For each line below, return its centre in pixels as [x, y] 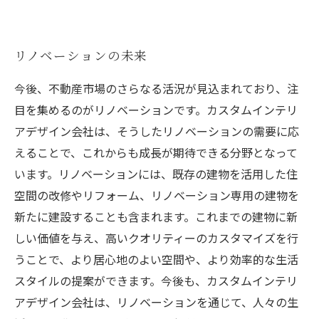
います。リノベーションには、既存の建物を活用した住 [156, 174]
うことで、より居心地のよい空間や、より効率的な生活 [156, 259]
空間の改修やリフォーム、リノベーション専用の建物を [157, 195]
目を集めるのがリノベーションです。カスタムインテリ [156, 110]
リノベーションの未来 [81, 55]
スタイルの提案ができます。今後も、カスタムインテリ [156, 281]
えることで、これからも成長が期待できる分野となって [156, 152]
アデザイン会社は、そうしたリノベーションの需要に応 [157, 131]
